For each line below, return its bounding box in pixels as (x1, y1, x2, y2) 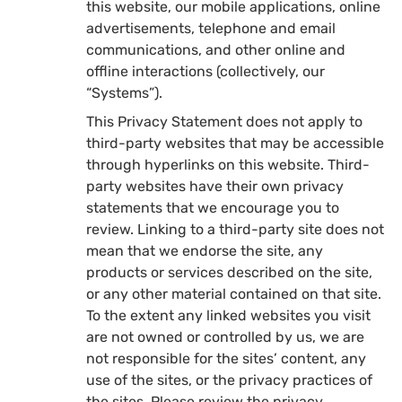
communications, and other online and (86, 40, 345, 58)
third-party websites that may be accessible (86, 134, 384, 152)
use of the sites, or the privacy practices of (86, 371, 372, 389)
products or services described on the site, (86, 263, 372, 281)
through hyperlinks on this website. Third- (86, 155, 370, 173)
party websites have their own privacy (86, 177, 344, 195)
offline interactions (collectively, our (86, 62, 325, 80)
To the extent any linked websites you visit (86, 306, 371, 324)
